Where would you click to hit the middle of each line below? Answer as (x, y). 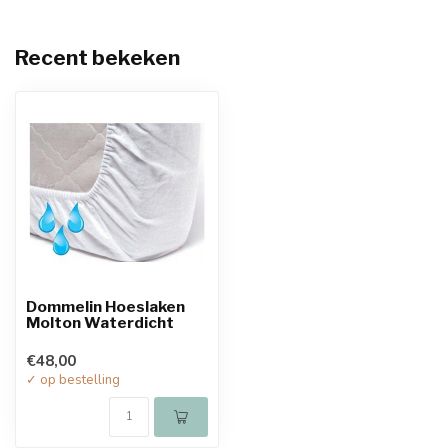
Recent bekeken (97, 57)
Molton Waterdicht (100, 322)
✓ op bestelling (73, 380)
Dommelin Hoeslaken (105, 306)
